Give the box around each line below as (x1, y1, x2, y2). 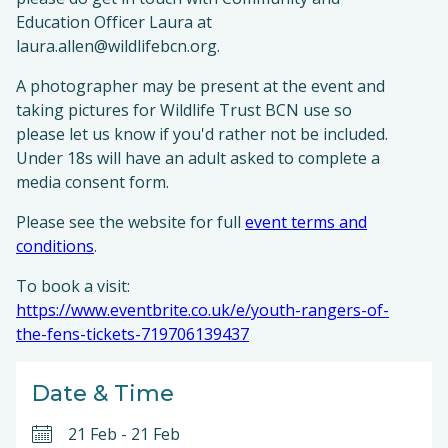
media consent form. (16, 171, 169, 193)
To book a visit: (16, 275, 130, 297)
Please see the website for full (16, 211, 245, 233)
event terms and (245, 211, 367, 233)
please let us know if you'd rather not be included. (16, 123, 388, 145)
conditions (16, 235, 94, 257)
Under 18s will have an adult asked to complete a (16, 147, 380, 169)
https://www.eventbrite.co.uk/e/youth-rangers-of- (16, 299, 389, 321)
